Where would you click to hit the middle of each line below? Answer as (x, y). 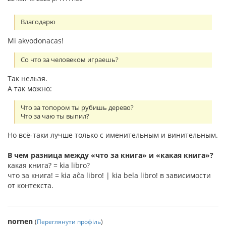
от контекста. (31, 185)
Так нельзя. (27, 79)
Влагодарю (38, 22)
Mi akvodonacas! (36, 41)
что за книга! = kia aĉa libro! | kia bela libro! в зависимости (109, 175)
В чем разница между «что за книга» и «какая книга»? (110, 155)
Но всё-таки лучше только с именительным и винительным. (113, 135)
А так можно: (30, 89)
